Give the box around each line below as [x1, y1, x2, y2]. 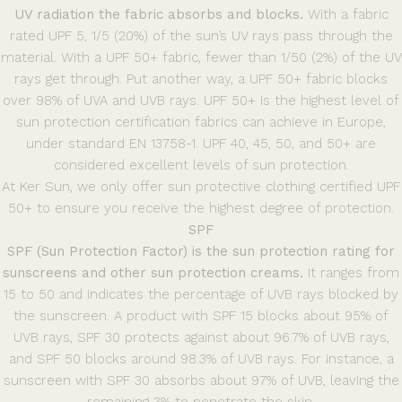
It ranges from [303, 265, 399, 282]
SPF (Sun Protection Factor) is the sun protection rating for [7, 243, 395, 260]
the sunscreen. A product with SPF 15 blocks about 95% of [13, 308, 389, 325]
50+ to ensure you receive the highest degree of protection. [8, 200, 394, 217]
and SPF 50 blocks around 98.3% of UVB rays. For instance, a [8, 351, 394, 368]
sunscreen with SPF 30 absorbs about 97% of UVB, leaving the [3, 372, 399, 389]
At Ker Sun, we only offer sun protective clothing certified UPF [2, 179, 400, 196]
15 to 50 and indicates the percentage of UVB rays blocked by [4, 286, 398, 303]
